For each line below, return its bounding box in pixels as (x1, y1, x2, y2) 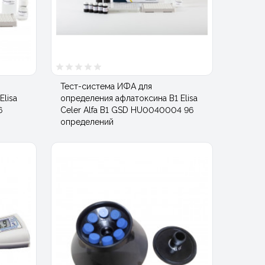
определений (60, 117, 114, 127)
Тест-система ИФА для (60, 81, 152, 91)
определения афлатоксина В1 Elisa (60, 93, 198, 103)
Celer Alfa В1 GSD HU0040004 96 (60, 105, 193, 115)
